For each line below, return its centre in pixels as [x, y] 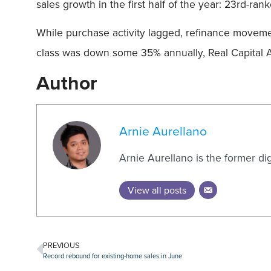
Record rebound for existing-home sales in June [113, 256]
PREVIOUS [61, 245]
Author [67, 83]
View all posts [157, 190]
